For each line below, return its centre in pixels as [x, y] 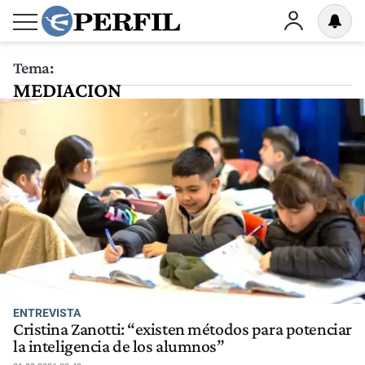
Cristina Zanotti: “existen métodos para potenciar [182, 330]
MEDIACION [67, 90]
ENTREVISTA [47, 313]
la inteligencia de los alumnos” [119, 347]
